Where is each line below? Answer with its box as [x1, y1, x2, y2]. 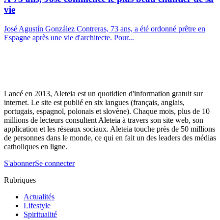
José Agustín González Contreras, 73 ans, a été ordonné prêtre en [4, 24, 205, 33]
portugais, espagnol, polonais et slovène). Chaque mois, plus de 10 [4, 107, 210, 115]
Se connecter [35, 159, 75, 167]
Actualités [24, 192, 55, 201]
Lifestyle [24, 201, 51, 210]
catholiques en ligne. [4, 142, 67, 151]
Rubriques [4, 175, 36, 184]
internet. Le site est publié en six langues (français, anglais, [4, 98, 185, 107]
